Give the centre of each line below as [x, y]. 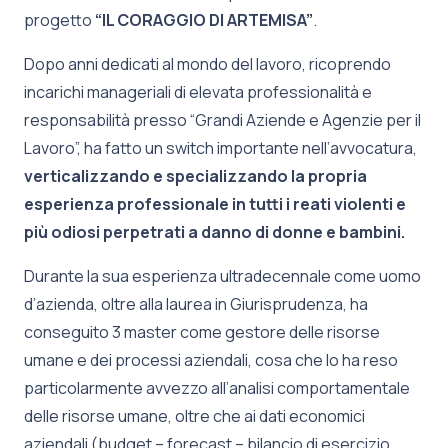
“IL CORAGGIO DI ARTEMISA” [204, 19]
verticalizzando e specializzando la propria [195, 175]
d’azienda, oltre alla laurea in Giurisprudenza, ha [196, 303]
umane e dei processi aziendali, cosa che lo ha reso [211, 359]
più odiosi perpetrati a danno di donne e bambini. [214, 231]
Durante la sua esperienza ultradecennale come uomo [222, 275]
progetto [59, 19]
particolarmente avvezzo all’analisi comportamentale [217, 387]
